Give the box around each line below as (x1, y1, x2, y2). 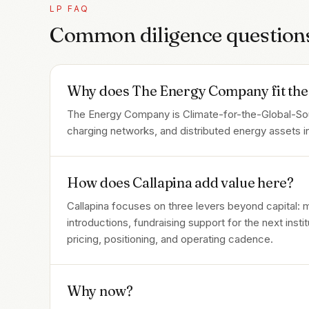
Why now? (67, 281, 133, 299)
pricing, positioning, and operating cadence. (67, 232, 273, 246)
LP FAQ (50, 3, 90, 14)
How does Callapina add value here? (67, 173, 294, 191)
